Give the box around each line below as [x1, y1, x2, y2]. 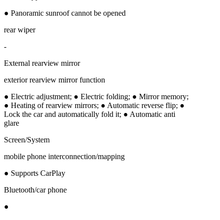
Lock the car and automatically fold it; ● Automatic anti [4, 110, 175, 118]
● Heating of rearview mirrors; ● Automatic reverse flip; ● [4, 101, 185, 110]
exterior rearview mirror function [4, 75, 105, 84]
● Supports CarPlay [4, 168, 65, 177]
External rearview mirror [4, 58, 80, 67]
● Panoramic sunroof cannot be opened [4, 8, 126, 17]
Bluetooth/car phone [4, 185, 67, 194]
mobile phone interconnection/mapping [4, 152, 125, 161]
